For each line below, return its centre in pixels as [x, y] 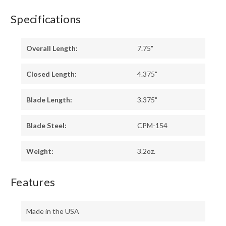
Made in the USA [52, 211]
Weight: [40, 151]
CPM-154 [152, 126]
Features [33, 182]
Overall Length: [52, 48]
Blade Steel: [46, 126]
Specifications [46, 19]
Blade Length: [49, 100]
